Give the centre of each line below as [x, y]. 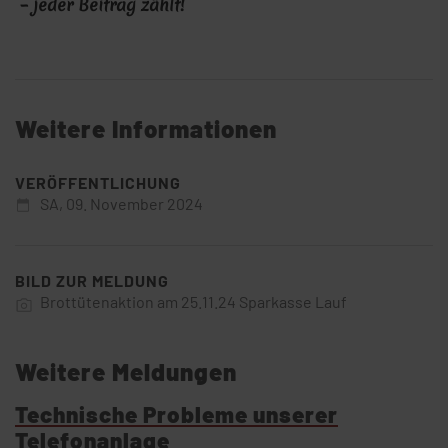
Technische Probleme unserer [176, 414]
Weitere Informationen [146, 129]
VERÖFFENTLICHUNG [98, 183]
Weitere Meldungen [126, 372]
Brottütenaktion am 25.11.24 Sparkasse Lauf [193, 302]
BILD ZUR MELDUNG [92, 281]
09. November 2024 [134, 204]
